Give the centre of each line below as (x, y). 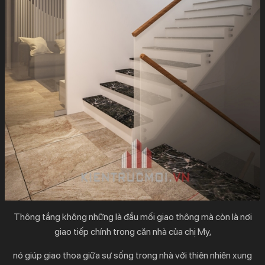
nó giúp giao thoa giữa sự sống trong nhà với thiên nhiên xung (132, 256)
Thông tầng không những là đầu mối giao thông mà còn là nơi (132, 217)
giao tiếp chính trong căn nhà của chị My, (132, 232)
